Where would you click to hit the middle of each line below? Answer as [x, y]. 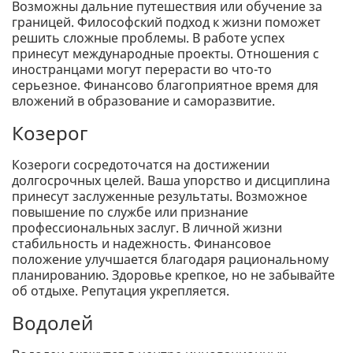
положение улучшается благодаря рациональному [170, 259]
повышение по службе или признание [130, 212]
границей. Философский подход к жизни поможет [166, 22]
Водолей [52, 322]
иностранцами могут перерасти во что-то [142, 69]
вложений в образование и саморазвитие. [143, 100]
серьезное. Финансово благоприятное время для [165, 85]
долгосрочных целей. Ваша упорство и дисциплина [171, 180]
